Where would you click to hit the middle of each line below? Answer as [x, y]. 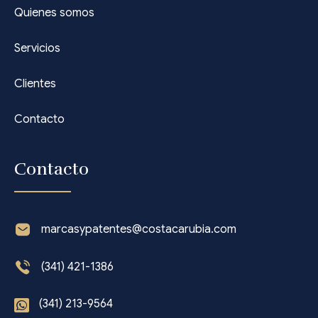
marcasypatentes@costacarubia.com [139, 229]
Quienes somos [54, 12]
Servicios [37, 48]
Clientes [35, 83]
